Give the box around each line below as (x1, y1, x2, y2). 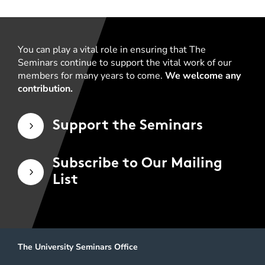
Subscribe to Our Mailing (53, 157, 222, 172)
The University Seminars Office (18, 241, 138, 253)
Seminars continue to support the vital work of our (18, 56, 232, 70)
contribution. (18, 82, 73, 96)
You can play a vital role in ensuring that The (18, 43, 206, 57)
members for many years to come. (18, 69, 165, 83)
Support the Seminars (53, 119, 203, 134)
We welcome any (165, 69, 241, 83)
